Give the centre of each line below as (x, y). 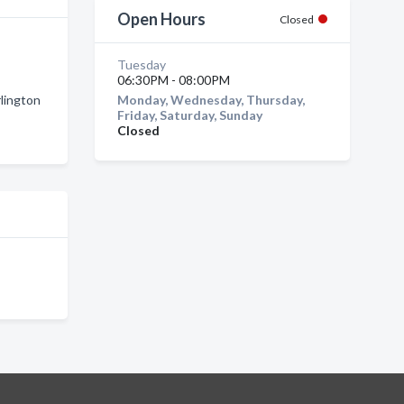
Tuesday (141, 64)
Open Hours (161, 19)
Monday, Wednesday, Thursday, (211, 100)
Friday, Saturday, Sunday (189, 115)
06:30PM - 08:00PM (173, 80)
